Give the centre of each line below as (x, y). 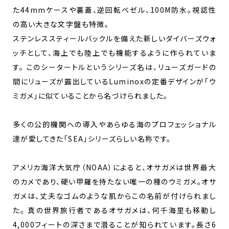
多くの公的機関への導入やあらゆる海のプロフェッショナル (114, 124)
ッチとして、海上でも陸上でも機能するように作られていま (114, 53)
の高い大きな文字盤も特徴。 (61, 24)
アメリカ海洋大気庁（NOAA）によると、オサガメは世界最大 (114, 167)
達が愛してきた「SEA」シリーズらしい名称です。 (92, 139)
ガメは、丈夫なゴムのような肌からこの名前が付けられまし (114, 196)
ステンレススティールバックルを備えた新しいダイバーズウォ (114, 39)
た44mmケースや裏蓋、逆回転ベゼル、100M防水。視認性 (114, 10)
